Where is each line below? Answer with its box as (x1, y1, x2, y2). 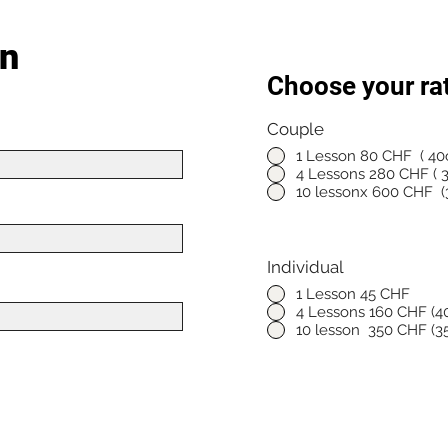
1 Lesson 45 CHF (296, 284, 410, 303)
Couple (267, 119, 324, 139)
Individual (267, 257, 344, 277)
